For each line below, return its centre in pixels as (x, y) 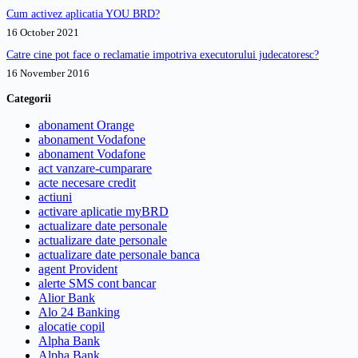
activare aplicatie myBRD (103, 211)
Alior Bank (67, 297)
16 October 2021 (43, 32)
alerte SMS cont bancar (97, 283)
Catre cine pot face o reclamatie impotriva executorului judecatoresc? (163, 55)
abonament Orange (86, 125)
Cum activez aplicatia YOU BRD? (83, 13)
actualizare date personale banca (119, 254)
